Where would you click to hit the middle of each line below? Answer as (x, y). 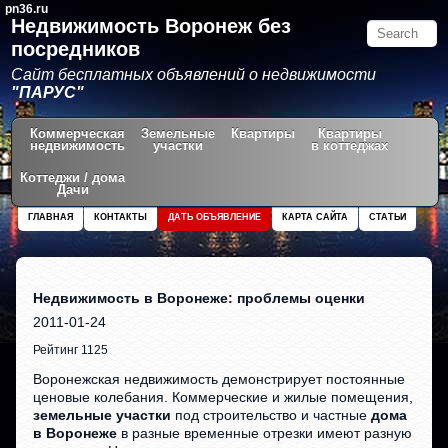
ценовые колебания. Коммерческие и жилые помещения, (223, 396)
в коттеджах (350, 145)
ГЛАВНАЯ (50, 217)
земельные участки (102, 414)
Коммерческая (78, 133)
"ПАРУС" (48, 92)
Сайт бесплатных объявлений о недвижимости (194, 74)
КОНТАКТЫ (120, 217)
